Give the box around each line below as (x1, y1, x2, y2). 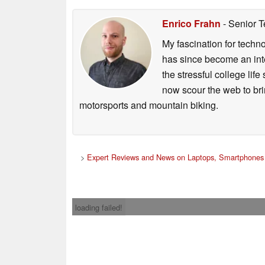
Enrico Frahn (162, 16, 221, 30)
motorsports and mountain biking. (79, 98, 218, 112)
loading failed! (75, 201, 122, 213)
